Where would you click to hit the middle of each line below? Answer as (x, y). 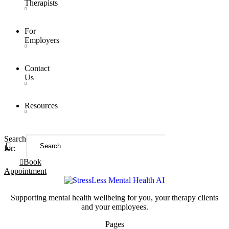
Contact (37, 68)
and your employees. (114, 207)
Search (15, 139)
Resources (41, 106)
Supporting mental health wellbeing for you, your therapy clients (114, 198)
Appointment (25, 171)
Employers (42, 40)
